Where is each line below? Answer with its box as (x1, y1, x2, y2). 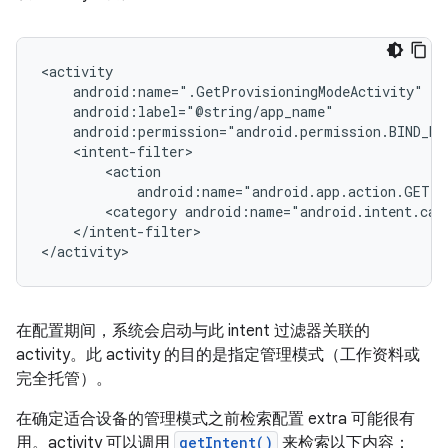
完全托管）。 (16, 369, 112, 389)
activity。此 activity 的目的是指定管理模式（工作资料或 (16, 345, 420, 365)
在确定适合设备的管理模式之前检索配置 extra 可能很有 (16, 409, 415, 429)
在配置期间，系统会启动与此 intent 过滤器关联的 (16, 321, 370, 341)
